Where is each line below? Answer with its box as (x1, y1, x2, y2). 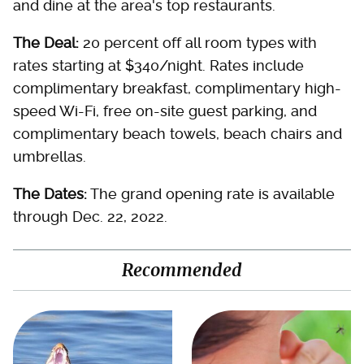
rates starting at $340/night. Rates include (13, 57, 304, 74)
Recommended (122, 259, 242, 281)
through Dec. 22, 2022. (13, 208, 167, 225)
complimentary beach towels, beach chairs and (13, 125, 342, 142)
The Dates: (13, 185, 87, 202)
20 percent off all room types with (79, 34, 317, 51)
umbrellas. (13, 148, 86, 165)
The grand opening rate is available (87, 185, 335, 202)
